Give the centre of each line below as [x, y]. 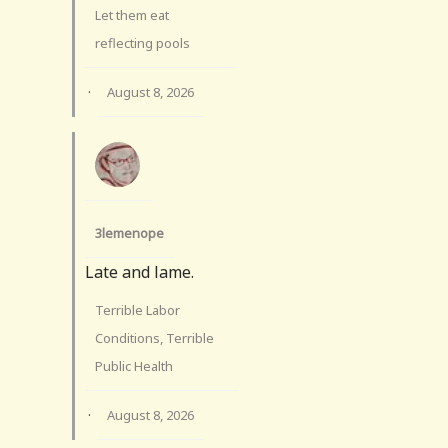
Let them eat [132, 14]
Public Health [134, 365]
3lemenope [129, 232]
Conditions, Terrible [154, 337]
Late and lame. [139, 271]
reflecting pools [142, 42]
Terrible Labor [137, 309]
